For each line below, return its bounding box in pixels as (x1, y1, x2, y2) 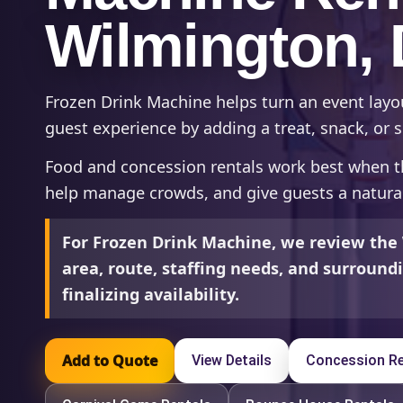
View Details (192, 351, 272, 369)
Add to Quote (62, 350, 157, 371)
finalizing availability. (62, 282, 239, 305)
